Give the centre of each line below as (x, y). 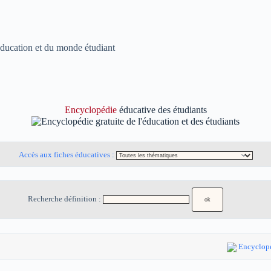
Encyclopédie (90, 110)
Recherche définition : (65, 199)
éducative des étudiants (162, 110)
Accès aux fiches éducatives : (67, 155)
